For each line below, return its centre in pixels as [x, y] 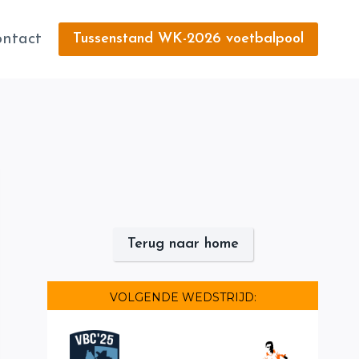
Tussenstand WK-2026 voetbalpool [188, 39]
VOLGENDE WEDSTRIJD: [183, 298]
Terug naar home [183, 244]
